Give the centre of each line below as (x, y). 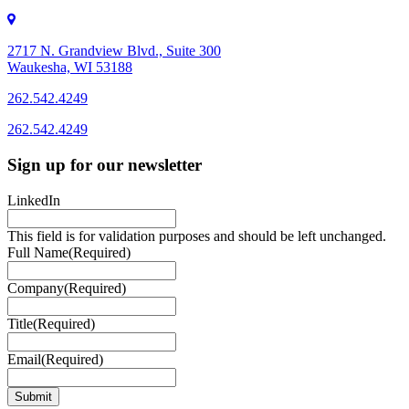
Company (36, 288)
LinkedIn (34, 200)
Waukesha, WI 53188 (70, 68)
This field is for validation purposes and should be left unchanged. (197, 236)
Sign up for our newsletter (105, 164)
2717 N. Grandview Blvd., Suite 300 (114, 51)
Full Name (38, 252)
